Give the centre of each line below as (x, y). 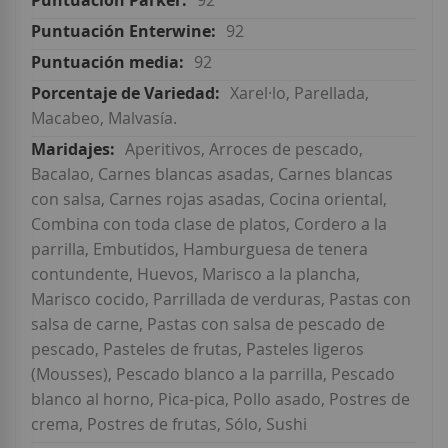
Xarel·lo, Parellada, (299, 93)
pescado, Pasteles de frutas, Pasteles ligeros (197, 349)
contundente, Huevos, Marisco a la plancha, (195, 274)
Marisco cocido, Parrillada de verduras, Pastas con (221, 299)
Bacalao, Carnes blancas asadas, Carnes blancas (212, 174)
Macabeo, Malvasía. (104, 118)
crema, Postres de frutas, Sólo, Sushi (169, 424)
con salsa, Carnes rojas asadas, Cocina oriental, (209, 199)
